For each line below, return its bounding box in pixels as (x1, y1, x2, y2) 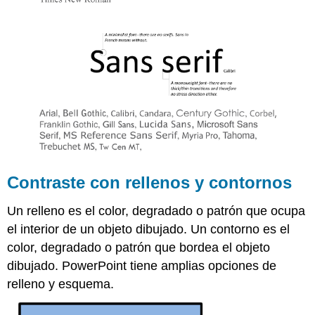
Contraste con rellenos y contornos (7, 173, 292, 193)
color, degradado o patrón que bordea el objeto (7, 240, 271, 255)
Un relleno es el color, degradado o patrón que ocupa (7, 203, 306, 218)
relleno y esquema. (7, 276, 115, 291)
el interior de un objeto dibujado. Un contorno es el (7, 221, 290, 236)
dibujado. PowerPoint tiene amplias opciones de (7, 258, 277, 273)
